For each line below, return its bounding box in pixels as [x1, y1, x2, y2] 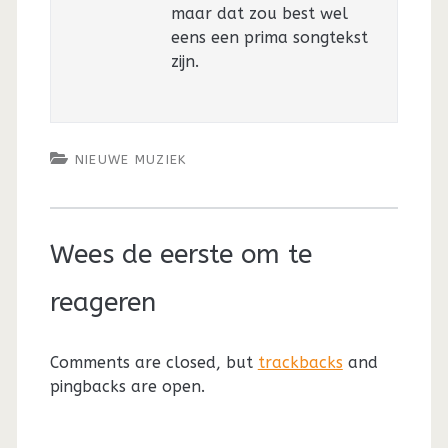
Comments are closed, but [49, 353, 258, 373]
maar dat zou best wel [170, 4, 348, 24]
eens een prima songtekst [170, 28, 368, 48]
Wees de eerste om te [49, 239, 312, 271]
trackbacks [257, 353, 343, 373]
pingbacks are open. [49, 377, 205, 397]
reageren [49, 287, 156, 319]
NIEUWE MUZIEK [74, 152, 187, 168]
